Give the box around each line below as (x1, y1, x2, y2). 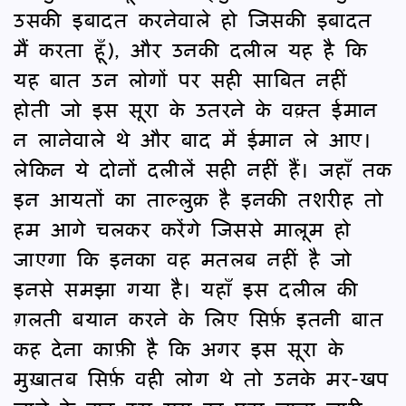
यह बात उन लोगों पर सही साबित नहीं (14, 62, 347, 96)
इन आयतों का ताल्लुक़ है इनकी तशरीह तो (14, 181, 383, 216)
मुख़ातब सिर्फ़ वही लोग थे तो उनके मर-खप (14, 361, 389, 395)
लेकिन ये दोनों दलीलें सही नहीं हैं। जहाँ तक (14, 151, 392, 186)
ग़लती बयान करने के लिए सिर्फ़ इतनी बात (14, 301, 383, 335)
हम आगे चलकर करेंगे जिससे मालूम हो (14, 211, 351, 246)
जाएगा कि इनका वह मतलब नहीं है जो (14, 241, 352, 275)
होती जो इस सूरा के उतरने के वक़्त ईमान (14, 92, 378, 126)
